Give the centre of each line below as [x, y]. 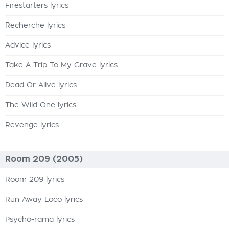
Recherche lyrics [35, 26]
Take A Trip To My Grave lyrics [61, 65]
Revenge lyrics [32, 125]
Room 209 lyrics [35, 180]
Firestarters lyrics [37, 6]
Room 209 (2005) [44, 159]
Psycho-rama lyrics [40, 220]
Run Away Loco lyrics [44, 200]
